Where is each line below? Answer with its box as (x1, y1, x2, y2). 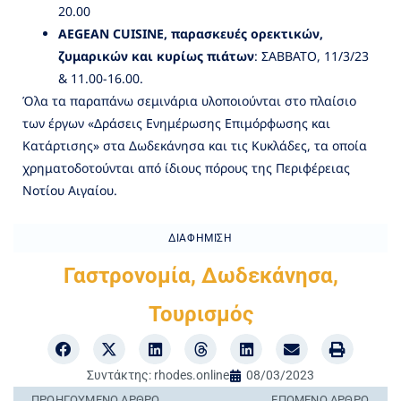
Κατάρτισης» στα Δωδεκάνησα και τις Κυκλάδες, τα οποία (22, 136, 367, 154)
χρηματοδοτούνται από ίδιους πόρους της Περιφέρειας (22, 158, 350, 176)
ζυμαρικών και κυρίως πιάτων (58, 47, 254, 64)
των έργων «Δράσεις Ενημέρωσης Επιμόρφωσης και (22, 114, 330, 132)
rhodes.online (151, 368, 229, 383)
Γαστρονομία (63, 262, 191, 288)
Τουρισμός (148, 301, 253, 327)
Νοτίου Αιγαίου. (22, 181, 117, 199)
